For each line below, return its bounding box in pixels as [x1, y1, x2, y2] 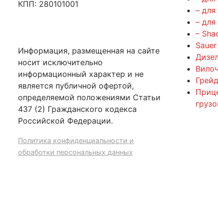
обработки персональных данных [18, 147, 133, 156]
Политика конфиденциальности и [18, 136, 134, 145]
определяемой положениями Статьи [18, 92, 161, 102]
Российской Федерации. [18, 115, 113, 126]
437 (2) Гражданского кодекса [18, 104, 137, 114]
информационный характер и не [18, 69, 144, 79]
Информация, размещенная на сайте [18, 45, 160, 55]
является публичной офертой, [18, 80, 134, 91]
